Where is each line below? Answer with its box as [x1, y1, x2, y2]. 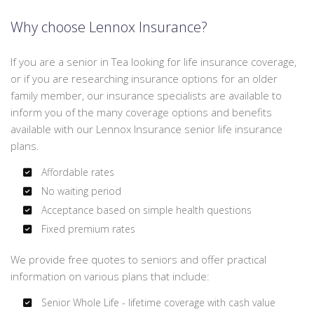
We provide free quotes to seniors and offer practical [11, 252, 266, 267]
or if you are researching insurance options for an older [11, 71, 278, 86]
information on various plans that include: [11, 269, 210, 284]
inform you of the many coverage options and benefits [11, 105, 272, 120]
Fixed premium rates [38, 222, 135, 236]
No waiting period [38, 184, 121, 198]
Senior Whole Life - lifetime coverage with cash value [38, 296, 275, 310]
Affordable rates [38, 165, 114, 179]
